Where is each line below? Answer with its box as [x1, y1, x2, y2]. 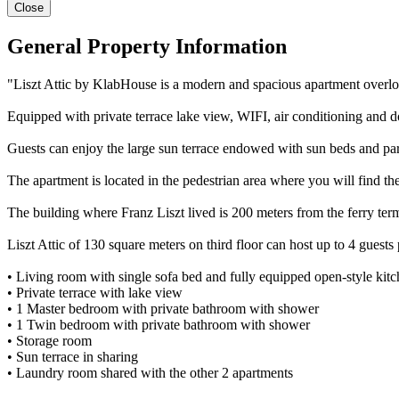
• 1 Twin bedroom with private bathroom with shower [7, 316, 310, 332]
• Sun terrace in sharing [7, 348, 138, 364]
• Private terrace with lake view [7, 284, 183, 300]
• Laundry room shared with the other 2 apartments [7, 364, 293, 380]
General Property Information [7, 34, 287, 58]
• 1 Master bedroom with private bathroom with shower [7, 300, 319, 316]
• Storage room [7, 332, 92, 348]
